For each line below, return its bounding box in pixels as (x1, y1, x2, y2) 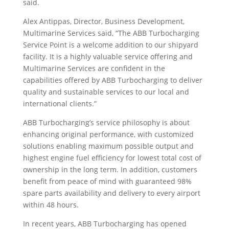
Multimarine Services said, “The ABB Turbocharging (22, 28, 199, 38)
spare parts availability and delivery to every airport (22, 188, 200, 198)
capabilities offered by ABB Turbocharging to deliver (22, 75, 202, 85)
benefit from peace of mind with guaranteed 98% (22, 176, 192, 187)
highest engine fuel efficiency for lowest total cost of (22, 153, 201, 163)
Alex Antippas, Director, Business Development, (22, 16, 185, 27)
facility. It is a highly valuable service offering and (22, 52, 193, 62)
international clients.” (22, 99, 97, 109)
